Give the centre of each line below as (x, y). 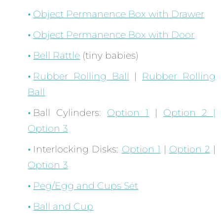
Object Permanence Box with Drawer (119, 14)
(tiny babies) (110, 56)
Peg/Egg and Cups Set (86, 186)
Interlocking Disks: (77, 149)
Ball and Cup (63, 207)
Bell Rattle (57, 56)
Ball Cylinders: (70, 113)
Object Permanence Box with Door (114, 35)
